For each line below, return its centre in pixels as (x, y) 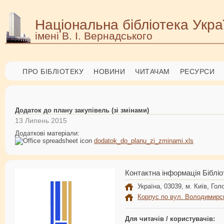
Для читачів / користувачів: (170, 218)
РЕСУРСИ (197, 71)
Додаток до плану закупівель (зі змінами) (82, 110)
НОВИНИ (109, 71)
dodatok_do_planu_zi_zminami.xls (144, 140)
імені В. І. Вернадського (94, 36)
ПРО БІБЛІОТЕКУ (53, 71)
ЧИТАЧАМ (152, 71)
